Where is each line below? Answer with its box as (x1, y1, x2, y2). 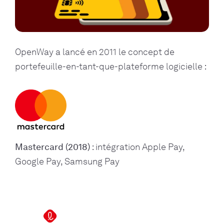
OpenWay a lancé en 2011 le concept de (15, 46, 174, 57)
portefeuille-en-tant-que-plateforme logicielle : (15, 60, 206, 72)
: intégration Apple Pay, (90, 141, 184, 152)
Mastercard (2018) (15, 141, 90, 152)
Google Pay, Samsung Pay (15, 155, 119, 167)
